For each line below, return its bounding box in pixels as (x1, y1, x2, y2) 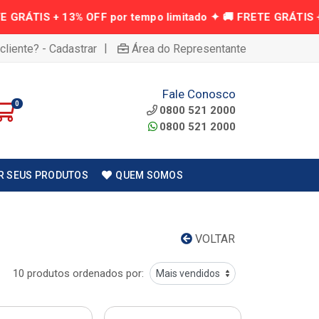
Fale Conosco (162, 86, 236, 101)
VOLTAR (192, 232, 235, 246)
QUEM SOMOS (115, 169, 184, 181)
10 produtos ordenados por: (13, 267, 144, 280)
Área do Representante (132, 41, 246, 56)
